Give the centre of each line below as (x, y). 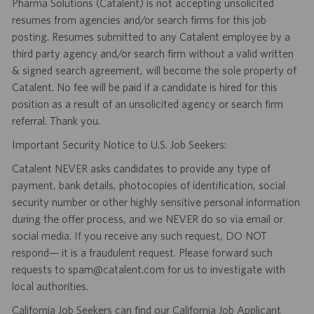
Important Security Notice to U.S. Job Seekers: (119, 145)
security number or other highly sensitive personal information (156, 202)
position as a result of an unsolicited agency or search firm (147, 104)
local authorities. (50, 286)
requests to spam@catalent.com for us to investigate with (148, 269)
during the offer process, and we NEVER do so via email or (147, 219)
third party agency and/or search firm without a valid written (152, 54)
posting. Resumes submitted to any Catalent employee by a (151, 37)
